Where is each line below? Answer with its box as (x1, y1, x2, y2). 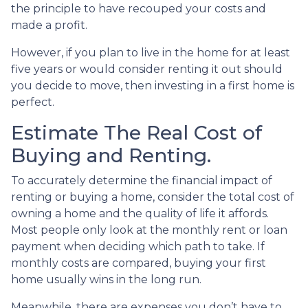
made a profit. (11, 19, 90, 32)
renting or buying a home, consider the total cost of (11, 190, 294, 203)
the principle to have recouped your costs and (11, 2, 266, 15)
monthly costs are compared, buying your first (11, 256, 266, 269)
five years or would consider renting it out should (11, 63, 283, 76)
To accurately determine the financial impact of (11, 174, 272, 187)
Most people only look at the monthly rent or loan (11, 223, 287, 236)
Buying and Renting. (11, 144, 211, 167)
